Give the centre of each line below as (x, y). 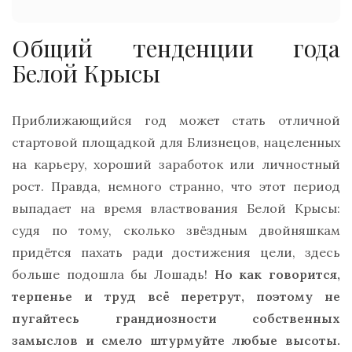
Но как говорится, (277, 275)
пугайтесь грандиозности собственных (176, 319)
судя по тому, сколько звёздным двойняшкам (176, 231)
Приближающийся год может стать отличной (176, 121)
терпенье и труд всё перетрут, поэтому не (176, 297)
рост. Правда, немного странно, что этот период (176, 187)
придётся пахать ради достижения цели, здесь (176, 253)
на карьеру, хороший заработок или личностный (176, 165)
